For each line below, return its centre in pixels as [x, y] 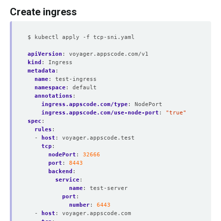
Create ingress [43, 12]
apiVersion [45, 54]
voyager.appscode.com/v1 [109, 54]
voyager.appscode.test [98, 138]
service [67, 180]
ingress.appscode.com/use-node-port [100, 112]
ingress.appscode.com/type [85, 104]
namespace [50, 87]
